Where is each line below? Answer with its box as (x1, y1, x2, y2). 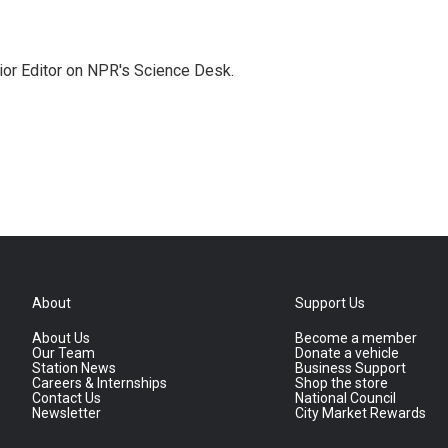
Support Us (295, 295, 366, 311)
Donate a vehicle (295, 345, 400, 361)
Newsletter (32, 405, 101, 421)
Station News (32, 360, 116, 376)
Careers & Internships (32, 375, 167, 391)
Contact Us (32, 390, 101, 406)
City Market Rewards (295, 405, 427, 421)
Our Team (32, 345, 95, 361)
